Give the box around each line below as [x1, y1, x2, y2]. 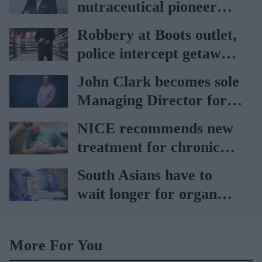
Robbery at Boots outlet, [77, 26, 237, 43]
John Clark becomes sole [77, 73, 239, 90]
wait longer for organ [77, 185, 217, 202]
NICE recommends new [77, 120, 233, 137]
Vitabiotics [77, 17, 147, 34]
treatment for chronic [77, 139, 220, 156]
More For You [9, 237, 102, 254]
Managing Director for [77, 92, 227, 109]
